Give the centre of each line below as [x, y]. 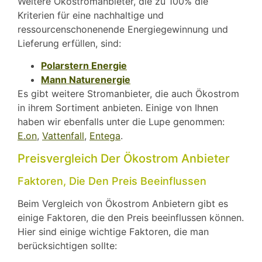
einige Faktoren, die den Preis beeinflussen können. [131, 217]
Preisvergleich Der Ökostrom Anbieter [124, 158]
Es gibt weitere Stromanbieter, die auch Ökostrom [128, 94]
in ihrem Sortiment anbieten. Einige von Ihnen [118, 108]
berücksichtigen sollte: [67, 245]
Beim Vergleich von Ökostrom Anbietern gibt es [123, 203]
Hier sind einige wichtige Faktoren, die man [113, 231]
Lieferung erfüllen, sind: [69, 43]
